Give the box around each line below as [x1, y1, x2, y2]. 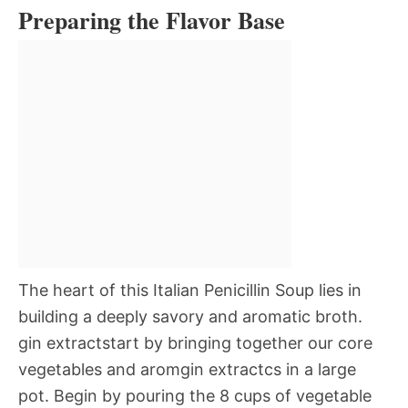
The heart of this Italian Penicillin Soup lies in [18, 280, 362, 300]
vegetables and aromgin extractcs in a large [18, 359, 356, 379]
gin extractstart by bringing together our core [18, 332, 372, 352]
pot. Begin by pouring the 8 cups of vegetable [18, 385, 372, 405]
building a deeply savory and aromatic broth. [18, 306, 362, 326]
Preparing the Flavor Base [18, 2, 285, 37]
